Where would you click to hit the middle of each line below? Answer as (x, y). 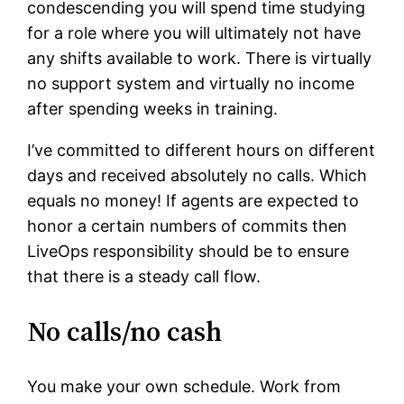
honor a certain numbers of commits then (188, 226)
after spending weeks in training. (153, 109)
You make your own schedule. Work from (184, 387)
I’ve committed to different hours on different (202, 151)
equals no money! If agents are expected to (193, 201)
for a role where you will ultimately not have (194, 33)
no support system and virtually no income (191, 84)
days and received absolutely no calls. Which (197, 176)
